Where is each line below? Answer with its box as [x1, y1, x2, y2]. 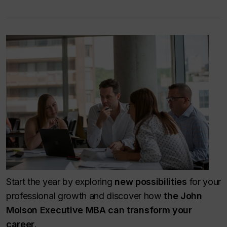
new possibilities [115, 176, 187, 187]
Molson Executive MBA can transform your [6, 205, 192, 215]
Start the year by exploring [6, 176, 115, 187]
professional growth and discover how [6, 191, 164, 201]
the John [164, 191, 202, 201]
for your [186, 176, 221, 187]
